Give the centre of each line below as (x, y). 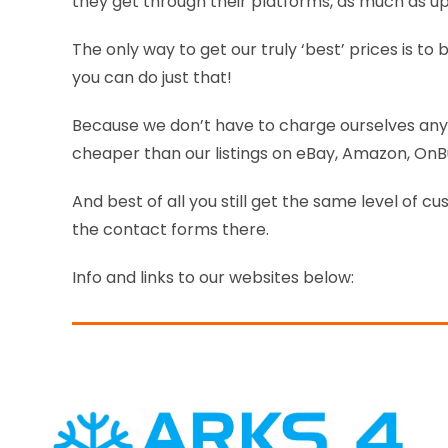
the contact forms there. (170, 230)
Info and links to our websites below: (213, 278)
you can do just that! (152, 78)
